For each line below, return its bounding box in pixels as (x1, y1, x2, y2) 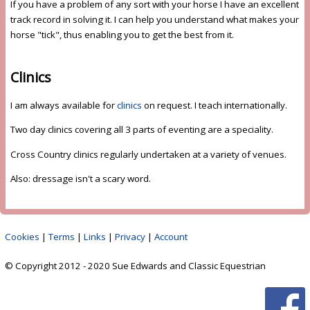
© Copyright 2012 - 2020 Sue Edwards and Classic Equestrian (5, 259, 266, 273)
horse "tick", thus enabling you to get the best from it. (10, 28, 234, 42)
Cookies (5, 230, 40, 244)
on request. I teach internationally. (141, 98, 287, 111)
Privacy (115, 230, 146, 244)
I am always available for (10, 98, 117, 111)
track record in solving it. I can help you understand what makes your (10, 13, 299, 26)
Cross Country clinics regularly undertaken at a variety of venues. (10, 147, 286, 161)
